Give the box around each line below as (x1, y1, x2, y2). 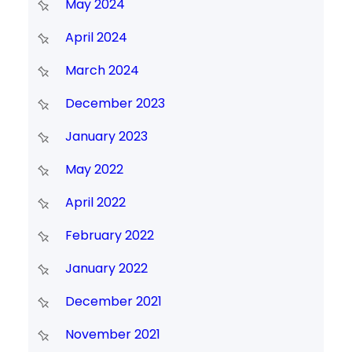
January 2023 (64, 127, 148, 146)
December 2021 (64, 292, 162, 311)
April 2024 (64, 28, 127, 47)
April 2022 (64, 193, 126, 212)
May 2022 (64, 160, 123, 179)
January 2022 (64, 259, 148, 278)
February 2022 (64, 226, 154, 245)
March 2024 (64, 61, 139, 80)
